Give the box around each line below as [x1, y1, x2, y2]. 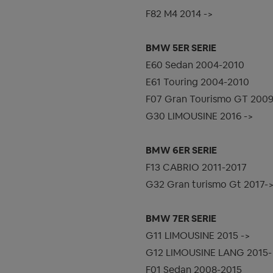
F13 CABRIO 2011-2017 [146, 161, 247, 174]
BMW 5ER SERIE [146, 41, 216, 55]
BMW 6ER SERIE [146, 144, 217, 157]
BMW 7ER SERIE [146, 212, 216, 225]
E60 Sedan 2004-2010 [146, 58, 244, 72]
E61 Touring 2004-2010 [146, 76, 249, 89]
